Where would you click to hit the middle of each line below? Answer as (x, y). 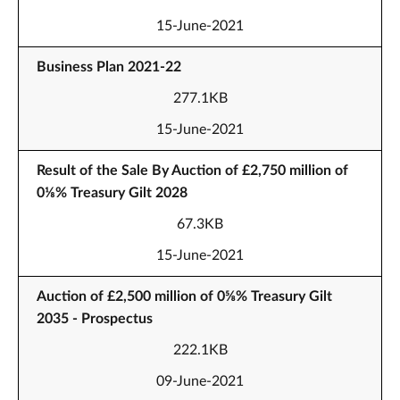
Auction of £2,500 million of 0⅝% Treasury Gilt (184, 296)
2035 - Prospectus (95, 319)
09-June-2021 (200, 381)
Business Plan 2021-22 (109, 67)
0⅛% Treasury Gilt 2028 (112, 193)
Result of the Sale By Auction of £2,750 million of (192, 171)
